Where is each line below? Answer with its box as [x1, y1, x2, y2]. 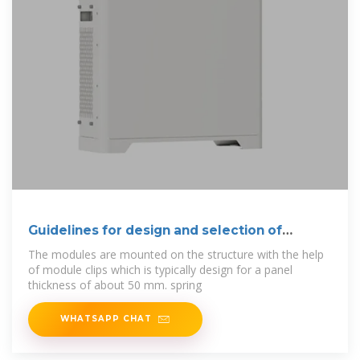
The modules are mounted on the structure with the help [28, 247, 324, 263]
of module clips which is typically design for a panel [28, 262, 292, 278]
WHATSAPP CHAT [60, 313, 152, 324]
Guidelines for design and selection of [28, 223, 282, 239]
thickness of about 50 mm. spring [28, 277, 202, 293]
